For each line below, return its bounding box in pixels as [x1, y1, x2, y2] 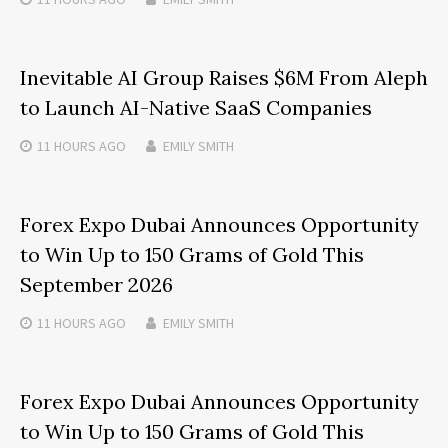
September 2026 [20, 271, 173, 297]
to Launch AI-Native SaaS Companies [20, 94, 372, 120]
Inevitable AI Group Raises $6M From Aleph [20, 64, 428, 90]
